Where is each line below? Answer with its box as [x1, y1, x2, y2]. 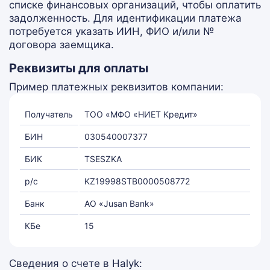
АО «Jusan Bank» [84, 198, 154, 209]
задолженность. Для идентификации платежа [9, 12, 242, 24]
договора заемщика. [9, 39, 114, 51]
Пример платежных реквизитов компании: [9, 81, 224, 93]
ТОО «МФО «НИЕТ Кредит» [84, 109, 198, 119]
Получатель [25, 109, 73, 119]
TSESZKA [84, 154, 122, 164]
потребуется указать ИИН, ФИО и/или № [9, 25, 215, 37]
